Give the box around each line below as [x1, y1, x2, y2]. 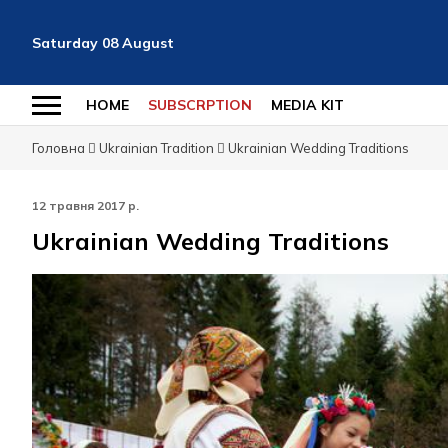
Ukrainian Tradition [99, 140, 214, 156]
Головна [32, 140, 85, 156]
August [122, 33, 174, 52]
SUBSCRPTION [148, 96, 252, 114]
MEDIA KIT [271, 96, 344, 114]
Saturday [32, 33, 98, 52]
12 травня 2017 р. [32, 198, 139, 213]
